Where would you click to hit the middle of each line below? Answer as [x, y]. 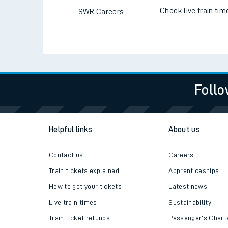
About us [184, 130]
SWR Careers [101, 11]
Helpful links [71, 130]
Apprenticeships [194, 171]
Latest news [188, 187]
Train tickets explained [84, 171]
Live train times [73, 202]
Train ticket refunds [79, 218]
